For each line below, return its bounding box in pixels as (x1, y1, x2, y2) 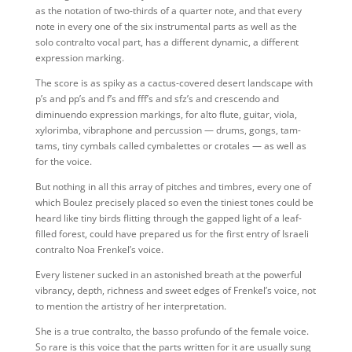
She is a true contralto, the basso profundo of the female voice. (35, 324, 309, 338)
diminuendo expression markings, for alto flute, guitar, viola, (35, 108, 297, 121)
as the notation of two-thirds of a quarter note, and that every (35, 4, 302, 17)
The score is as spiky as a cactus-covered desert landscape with (35, 76, 313, 90)
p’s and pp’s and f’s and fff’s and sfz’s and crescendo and (35, 92, 279, 105)
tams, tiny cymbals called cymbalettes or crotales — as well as (35, 139, 306, 152)
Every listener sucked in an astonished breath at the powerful (35, 268, 302, 281)
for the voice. (35, 155, 92, 168)
